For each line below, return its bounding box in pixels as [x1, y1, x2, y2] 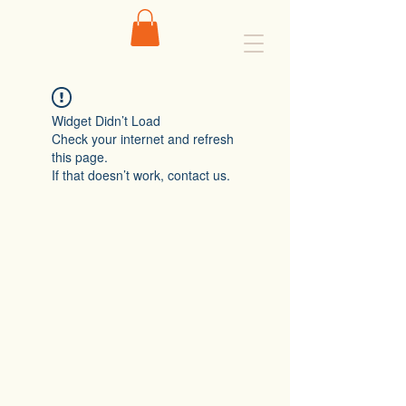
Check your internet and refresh [52, 129, 234, 148]
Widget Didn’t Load [52, 111, 160, 130]
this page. [52, 147, 108, 166]
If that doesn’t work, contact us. [52, 165, 230, 184]
